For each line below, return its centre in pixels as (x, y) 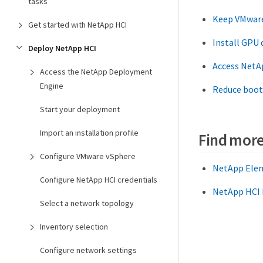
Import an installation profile (89, 133)
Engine (52, 86)
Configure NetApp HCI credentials (99, 180)
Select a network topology (87, 203)
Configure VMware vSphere (88, 156)
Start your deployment (80, 109)
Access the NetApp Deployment (96, 72)
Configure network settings (88, 250)
